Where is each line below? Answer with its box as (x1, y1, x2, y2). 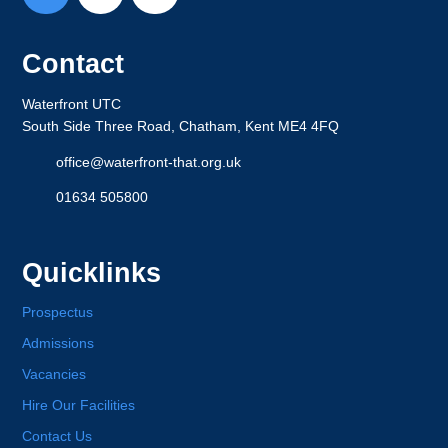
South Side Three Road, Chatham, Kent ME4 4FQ (22, 118, 340, 134)
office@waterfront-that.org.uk (56, 154, 242, 170)
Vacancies (22, 367, 87, 383)
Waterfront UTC (22, 96, 122, 112)
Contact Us (22, 428, 93, 444)
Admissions (22, 336, 95, 352)
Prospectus (22, 305, 94, 321)
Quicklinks (22, 256, 162, 288)
